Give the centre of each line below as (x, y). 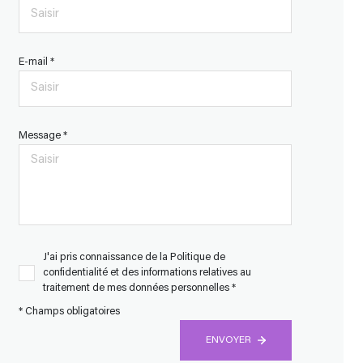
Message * (43, 136)
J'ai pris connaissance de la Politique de (134, 257)
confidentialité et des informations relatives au (147, 273)
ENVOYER (229, 341)
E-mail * (36, 62)
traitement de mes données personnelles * (139, 288)
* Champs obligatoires (69, 312)
